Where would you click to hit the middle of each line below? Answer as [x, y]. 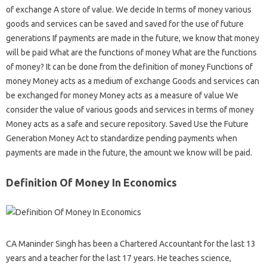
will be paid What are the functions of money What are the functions [131, 52]
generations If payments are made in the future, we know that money [133, 38]
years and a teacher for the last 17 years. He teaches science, [119, 258]
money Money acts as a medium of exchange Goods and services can [133, 81]
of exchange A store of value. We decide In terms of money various [129, 10]
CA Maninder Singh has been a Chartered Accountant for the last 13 [131, 244]
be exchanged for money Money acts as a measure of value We [122, 95]
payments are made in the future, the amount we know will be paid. [129, 153]
